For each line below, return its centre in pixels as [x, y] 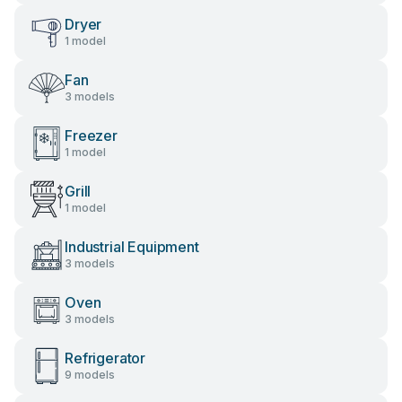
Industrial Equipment [132, 247]
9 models [90, 375]
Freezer [91, 135]
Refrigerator [105, 358]
